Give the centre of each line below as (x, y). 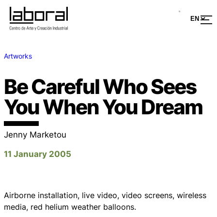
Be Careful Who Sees (100, 86)
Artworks (18, 56)
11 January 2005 (38, 154)
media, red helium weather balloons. (70, 207)
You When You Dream (103, 107)
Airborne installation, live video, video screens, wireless (105, 195)
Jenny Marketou (35, 135)
